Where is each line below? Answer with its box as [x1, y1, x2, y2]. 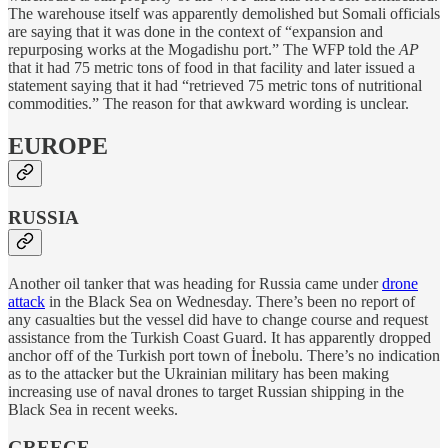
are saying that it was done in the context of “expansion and [8, 23, 383, 40]
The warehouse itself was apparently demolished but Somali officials [8, 5, 440, 22]
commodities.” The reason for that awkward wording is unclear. [8, 95, 409, 112]
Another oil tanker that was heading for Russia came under [8, 274, 382, 292]
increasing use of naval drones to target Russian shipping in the [8, 382, 404, 400]
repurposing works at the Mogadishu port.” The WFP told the [8, 41, 399, 58]
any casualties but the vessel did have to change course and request [8, 310, 428, 328]
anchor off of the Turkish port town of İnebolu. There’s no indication [8, 346, 440, 364]
